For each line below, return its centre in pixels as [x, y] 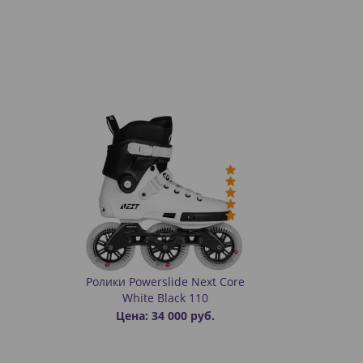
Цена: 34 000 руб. [165, 316]
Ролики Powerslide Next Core [165, 282]
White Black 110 [165, 298]
